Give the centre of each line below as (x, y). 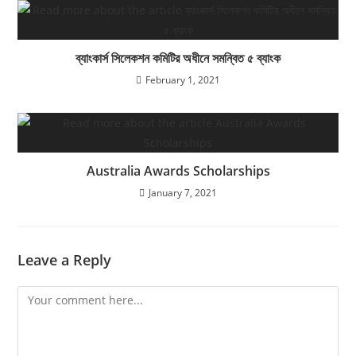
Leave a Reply (65, 259)
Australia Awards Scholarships (178, 170)
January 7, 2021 (183, 192)
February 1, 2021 (183, 79)
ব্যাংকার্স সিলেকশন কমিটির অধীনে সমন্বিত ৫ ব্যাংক (178, 58)
